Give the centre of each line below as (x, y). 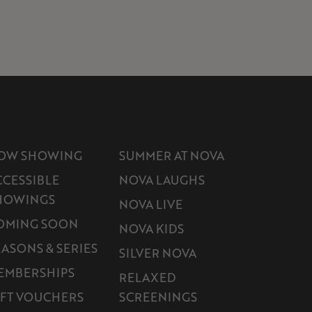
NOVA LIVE (151, 204)
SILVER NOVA (158, 252)
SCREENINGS (158, 296)
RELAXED (147, 277)
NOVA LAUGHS (162, 179)
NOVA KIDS (151, 228)
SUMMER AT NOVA (172, 155)
